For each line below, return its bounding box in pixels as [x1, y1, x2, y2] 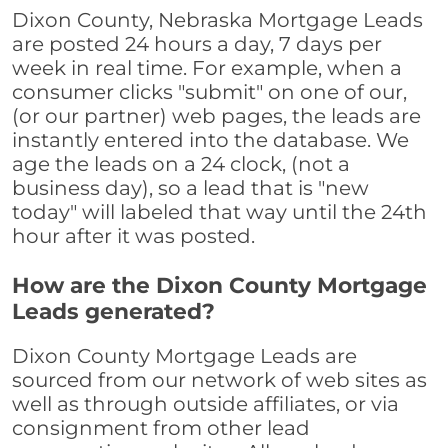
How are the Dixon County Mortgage [12, 272, 427, 299]
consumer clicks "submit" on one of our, [12, 80, 407, 105]
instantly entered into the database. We [12, 128, 409, 153]
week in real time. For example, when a [12, 56, 402, 81]
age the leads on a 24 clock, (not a [12, 152, 350, 177]
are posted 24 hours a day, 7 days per [12, 32, 382, 57]
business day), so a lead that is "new [12, 176, 369, 201]
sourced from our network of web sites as [12, 368, 427, 393]
